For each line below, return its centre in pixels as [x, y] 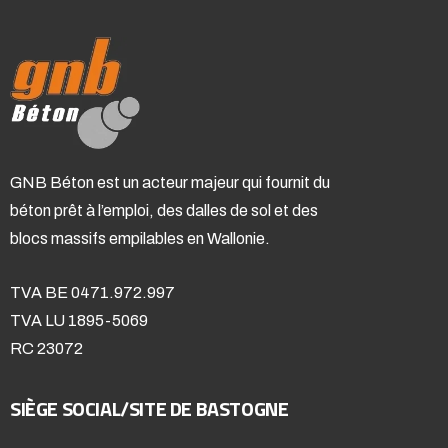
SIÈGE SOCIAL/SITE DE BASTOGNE [149, 408]
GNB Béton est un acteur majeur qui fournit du [170, 182]
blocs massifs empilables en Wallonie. [140, 238]
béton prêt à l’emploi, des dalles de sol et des [164, 210]
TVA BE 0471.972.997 [92, 292]
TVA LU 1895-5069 [79, 320]
